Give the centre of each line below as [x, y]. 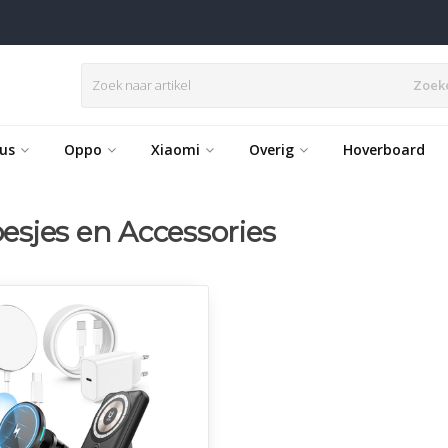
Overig [271, 149]
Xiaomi [175, 149]
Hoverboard [384, 149]
